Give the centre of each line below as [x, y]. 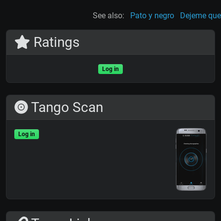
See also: [108, 16]
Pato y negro [152, 16]
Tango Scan [66, 108]
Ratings [55, 42]
